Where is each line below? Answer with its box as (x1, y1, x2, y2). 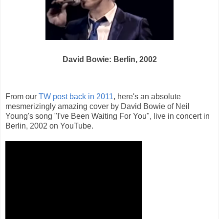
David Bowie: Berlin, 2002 (62, 55, 157, 64)
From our (5, 92, 39, 101)
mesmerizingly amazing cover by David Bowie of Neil (5, 102, 190, 111)
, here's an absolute (113, 92, 181, 101)
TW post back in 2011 (39, 92, 113, 101)
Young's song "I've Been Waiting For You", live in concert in (5, 112, 210, 121)
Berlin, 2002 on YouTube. (5, 122, 93, 131)
